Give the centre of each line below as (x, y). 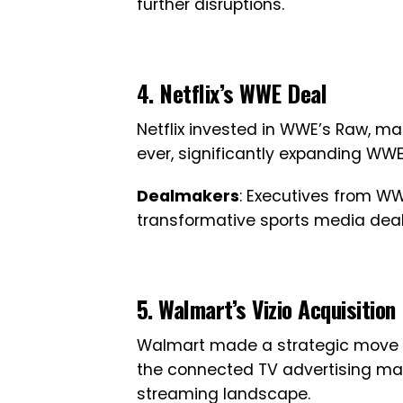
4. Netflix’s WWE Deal (232, 93)
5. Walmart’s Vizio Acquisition (266, 309)
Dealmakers (188, 196)
